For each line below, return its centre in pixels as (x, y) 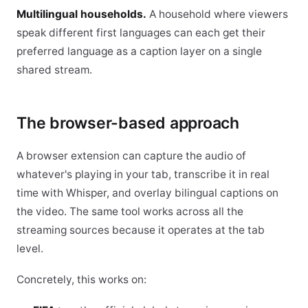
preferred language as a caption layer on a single (139, 51)
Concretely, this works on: (81, 279)
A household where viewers (217, 14)
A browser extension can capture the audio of (131, 156)
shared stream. (54, 70)
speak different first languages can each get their (141, 33)
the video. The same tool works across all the (130, 211)
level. (30, 249)
